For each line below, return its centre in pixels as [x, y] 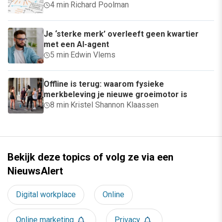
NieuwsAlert [35, 171]
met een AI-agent [76, 45]
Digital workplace [46, 195]
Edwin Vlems [93, 55]
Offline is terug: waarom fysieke [104, 84]
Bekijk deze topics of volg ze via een [90, 157]
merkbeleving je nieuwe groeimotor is [115, 95]
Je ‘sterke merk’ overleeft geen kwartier [121, 34]
